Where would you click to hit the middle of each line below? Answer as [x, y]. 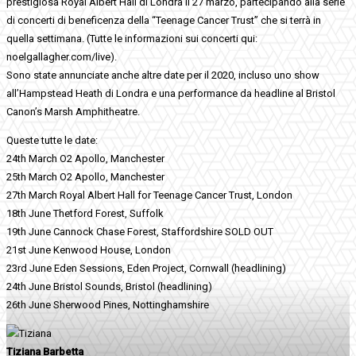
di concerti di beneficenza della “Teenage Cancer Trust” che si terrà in [164, 20]
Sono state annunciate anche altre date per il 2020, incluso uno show [163, 75]
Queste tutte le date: [52, 140]
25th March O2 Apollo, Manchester [85, 176]
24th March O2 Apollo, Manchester [85, 158]
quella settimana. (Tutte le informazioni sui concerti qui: [132, 38]
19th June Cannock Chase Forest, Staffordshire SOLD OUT [140, 231]
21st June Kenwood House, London [89, 250]
